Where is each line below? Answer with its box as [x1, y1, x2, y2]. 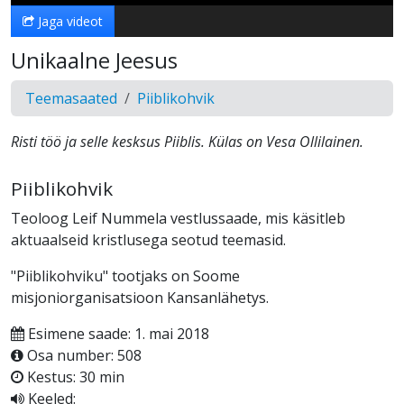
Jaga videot [34, 12, 103, 30]
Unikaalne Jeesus [11, 45, 178, 75]
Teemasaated [25, 87, 117, 108]
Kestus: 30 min [23, 366, 124, 387]
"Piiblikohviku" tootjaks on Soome [11, 265, 240, 286]
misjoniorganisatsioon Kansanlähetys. [11, 287, 269, 308]
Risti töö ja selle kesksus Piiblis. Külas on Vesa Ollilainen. [11, 131, 363, 151]
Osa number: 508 [23, 344, 142, 365]
